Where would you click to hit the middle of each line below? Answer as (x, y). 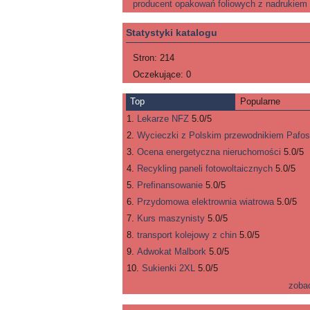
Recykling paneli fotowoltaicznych (205, 168)
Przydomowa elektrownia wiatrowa (206, 202)
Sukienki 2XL (168, 268)
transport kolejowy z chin (187, 235)
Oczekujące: (159, 74)
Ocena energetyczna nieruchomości (209, 152)
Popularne (260, 101)
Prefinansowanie (170, 185)
